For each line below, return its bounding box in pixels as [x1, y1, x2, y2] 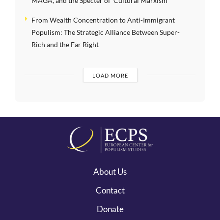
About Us [93, 166, 127, 177]
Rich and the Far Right [31, 40, 99, 49]
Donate [96, 203, 124, 214]
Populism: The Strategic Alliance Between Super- [31, 27, 180, 36]
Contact [95, 185, 125, 195]
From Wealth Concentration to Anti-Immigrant [31, 15, 175, 24]
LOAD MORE [92, 72, 128, 79]
